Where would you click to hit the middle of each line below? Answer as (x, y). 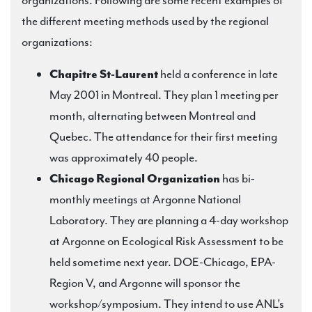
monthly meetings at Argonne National (145, 199)
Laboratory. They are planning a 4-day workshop (169, 220)
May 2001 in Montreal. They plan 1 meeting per (164, 95)
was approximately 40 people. (124, 157)
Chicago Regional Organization (135, 178)
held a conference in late (218, 74)
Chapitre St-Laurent (104, 74)
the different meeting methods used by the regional (145, 21)
